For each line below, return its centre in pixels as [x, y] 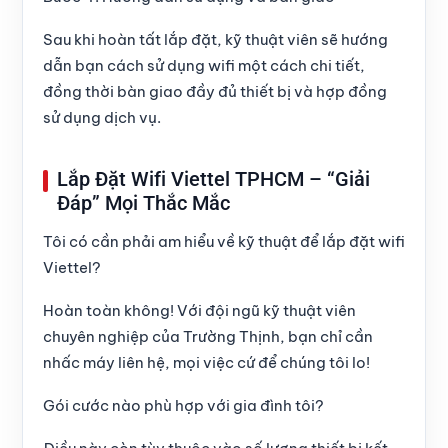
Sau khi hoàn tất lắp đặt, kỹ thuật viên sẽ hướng [215, 40]
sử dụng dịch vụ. [102, 118]
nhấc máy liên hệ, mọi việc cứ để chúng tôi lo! [206, 363]
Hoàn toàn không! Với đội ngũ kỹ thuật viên [199, 311]
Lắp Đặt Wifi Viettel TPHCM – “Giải [213, 179]
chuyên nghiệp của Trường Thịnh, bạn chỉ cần [208, 337]
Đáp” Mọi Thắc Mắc [143, 203]
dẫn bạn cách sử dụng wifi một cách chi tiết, [204, 66]
